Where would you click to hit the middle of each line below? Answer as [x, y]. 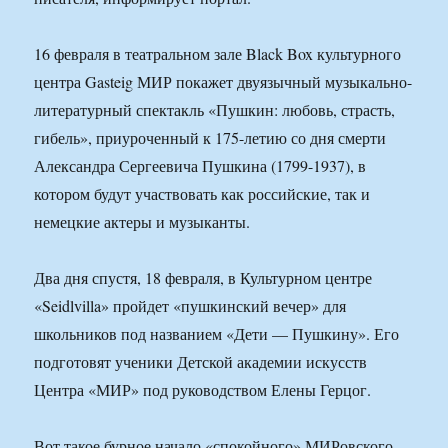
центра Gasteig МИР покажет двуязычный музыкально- [223, 82]
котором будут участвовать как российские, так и [202, 194]
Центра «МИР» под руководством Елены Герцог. [203, 390]
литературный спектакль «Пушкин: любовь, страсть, [215, 110]
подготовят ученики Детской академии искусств [201, 362]
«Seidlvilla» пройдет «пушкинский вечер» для [190, 306]
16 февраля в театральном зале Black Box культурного [218, 54]
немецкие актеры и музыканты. [142, 222]
